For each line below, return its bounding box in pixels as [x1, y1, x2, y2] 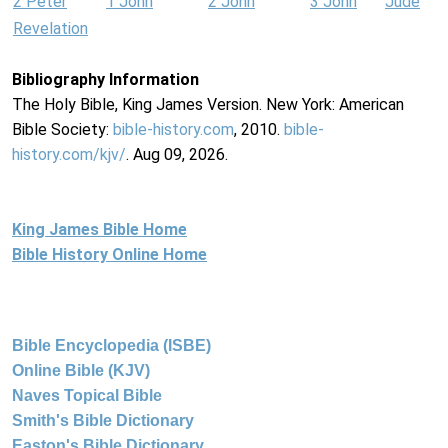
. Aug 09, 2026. [126, 145, 228, 165]
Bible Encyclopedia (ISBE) [12, 337, 211, 355]
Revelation [13, 19, 88, 39]
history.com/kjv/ [12, 145, 126, 165]
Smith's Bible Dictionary [12, 412, 194, 430]
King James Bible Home [12, 220, 187, 240]
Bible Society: [12, 120, 113, 140]
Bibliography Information [12, 70, 199, 90]
